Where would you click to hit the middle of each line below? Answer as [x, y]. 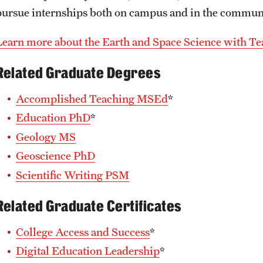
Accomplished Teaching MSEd [92, 98]
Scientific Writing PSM [73, 175]
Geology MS [46, 136]
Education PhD [53, 117]
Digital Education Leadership [88, 251]
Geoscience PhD [55, 156]
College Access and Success [83, 232]
